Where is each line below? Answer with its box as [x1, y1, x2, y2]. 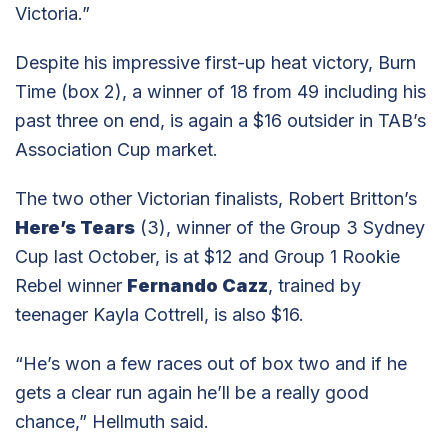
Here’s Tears [15, 216, 135, 238]
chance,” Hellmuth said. [15, 410, 209, 432]
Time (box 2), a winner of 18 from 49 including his [15, 80, 426, 102]
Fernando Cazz [127, 274, 268, 296]
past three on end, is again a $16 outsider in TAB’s [15, 109, 426, 131]
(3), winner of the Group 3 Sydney [135, 216, 425, 238]
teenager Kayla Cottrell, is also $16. [15, 303, 304, 325]
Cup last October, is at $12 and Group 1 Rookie [15, 245, 400, 267]
